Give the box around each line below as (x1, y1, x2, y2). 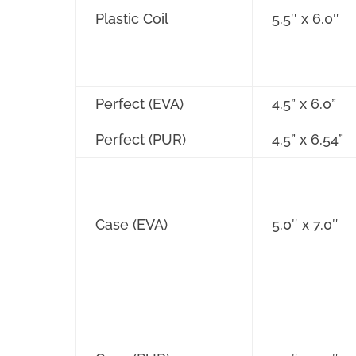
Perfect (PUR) (95, 131, 186, 149)
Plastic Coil (95, 10, 168, 28)
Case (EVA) (95, 216, 168, 234)
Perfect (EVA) (95, 95, 184, 113)
